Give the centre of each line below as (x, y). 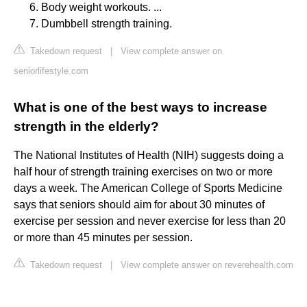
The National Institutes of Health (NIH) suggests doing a (149, 156)
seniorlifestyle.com (51, 71)
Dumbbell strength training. (107, 24)
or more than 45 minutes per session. (103, 238)
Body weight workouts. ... (101, 8)
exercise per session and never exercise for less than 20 (150, 221)
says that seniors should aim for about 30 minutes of (139, 205)
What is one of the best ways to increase (140, 108)
